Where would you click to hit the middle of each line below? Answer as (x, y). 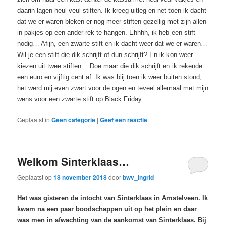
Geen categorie (74, 120)
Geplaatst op (36, 177)
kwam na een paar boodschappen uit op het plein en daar (107, 209)
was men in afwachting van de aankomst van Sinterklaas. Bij (112, 220)
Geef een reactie (124, 120)
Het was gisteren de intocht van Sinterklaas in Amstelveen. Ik (113, 198)
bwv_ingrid (138, 177)
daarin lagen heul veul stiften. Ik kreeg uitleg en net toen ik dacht (112, 11)
